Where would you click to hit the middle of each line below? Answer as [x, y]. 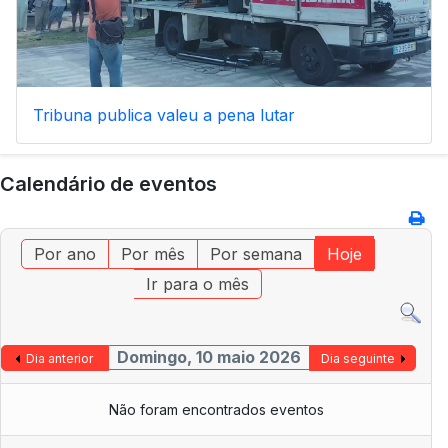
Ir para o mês [198, 284]
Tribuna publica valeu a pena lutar [164, 115]
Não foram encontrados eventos [216, 409]
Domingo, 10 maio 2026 [208, 356]
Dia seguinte [357, 358]
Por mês [153, 254]
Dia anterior [60, 358]
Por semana [256, 254]
